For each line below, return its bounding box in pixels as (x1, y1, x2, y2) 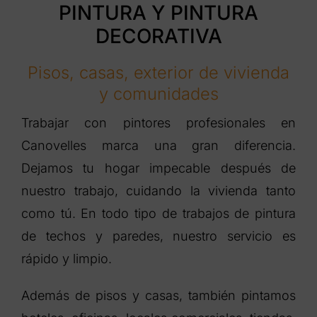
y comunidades (98, 83, 219, 104)
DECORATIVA (95, 24, 222, 48)
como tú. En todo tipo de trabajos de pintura (21, 206, 296, 221)
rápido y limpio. (21, 251, 112, 266)
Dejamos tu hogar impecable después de (21, 161, 296, 175)
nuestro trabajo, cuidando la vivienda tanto (21, 183, 296, 198)
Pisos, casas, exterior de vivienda (28, 62, 289, 83)
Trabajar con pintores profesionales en (21, 115, 296, 130)
